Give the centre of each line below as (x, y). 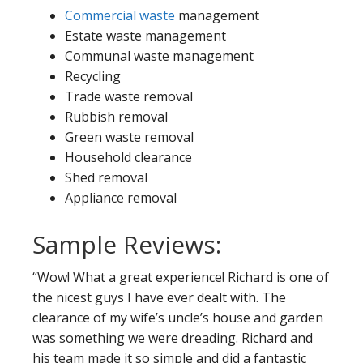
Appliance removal (121, 197)
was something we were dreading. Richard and (173, 337)
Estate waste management (145, 35)
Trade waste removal (129, 96)
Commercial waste (120, 15)
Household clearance (128, 157)
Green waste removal (129, 137)
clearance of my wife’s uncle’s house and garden (178, 317)
